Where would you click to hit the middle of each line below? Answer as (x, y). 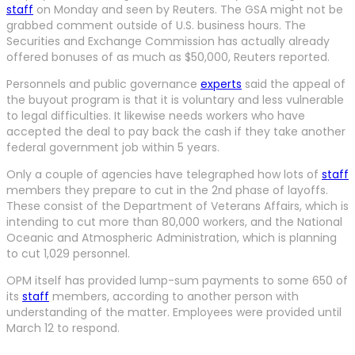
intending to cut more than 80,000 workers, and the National (174, 221)
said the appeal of (294, 84)
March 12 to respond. (63, 328)
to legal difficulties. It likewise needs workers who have (156, 115)
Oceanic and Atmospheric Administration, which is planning (172, 237)
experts (221, 84)
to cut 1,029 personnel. (68, 253)
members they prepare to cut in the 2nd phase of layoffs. (167, 190)
